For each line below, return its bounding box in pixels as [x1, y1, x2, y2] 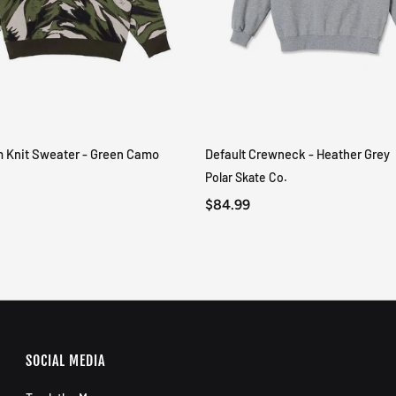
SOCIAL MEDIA [26, 352, 106, 370]
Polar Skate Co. [205, 170, 287, 186]
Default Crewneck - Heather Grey [205, 146, 390, 163]
